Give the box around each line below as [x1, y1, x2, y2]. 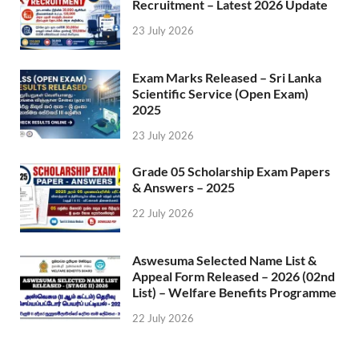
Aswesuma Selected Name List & [132, 252, 317, 268]
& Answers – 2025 [132, 179, 235, 195]
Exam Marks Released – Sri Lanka [132, 70, 321, 86]
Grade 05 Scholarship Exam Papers [132, 163, 330, 179]
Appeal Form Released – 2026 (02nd [132, 268, 335, 284]
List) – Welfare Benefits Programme [132, 284, 337, 300]
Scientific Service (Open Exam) [132, 86, 309, 102]
